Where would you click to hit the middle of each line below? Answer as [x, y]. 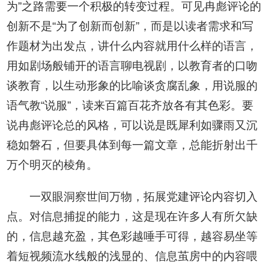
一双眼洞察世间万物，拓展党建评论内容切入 [143, 197]
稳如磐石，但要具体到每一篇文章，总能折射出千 [132, 145]
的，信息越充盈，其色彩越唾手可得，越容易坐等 [132, 237]
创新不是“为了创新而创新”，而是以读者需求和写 [130, 26]
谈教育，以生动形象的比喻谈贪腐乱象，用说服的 [132, 86]
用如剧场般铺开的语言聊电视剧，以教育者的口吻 [132, 66]
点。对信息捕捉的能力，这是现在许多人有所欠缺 [132, 217]
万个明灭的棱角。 [53, 165]
